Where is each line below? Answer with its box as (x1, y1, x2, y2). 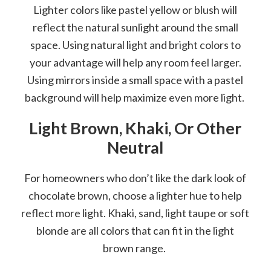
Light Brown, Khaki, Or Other (29, 117, 242, 138)
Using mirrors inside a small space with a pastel (27, 73, 244, 87)
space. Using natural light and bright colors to (30, 38, 241, 51)
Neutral (107, 137, 164, 157)
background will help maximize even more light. (24, 90, 246, 104)
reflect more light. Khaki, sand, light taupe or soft (21, 206, 250, 220)
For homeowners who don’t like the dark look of (24, 171, 247, 184)
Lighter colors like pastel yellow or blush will (33, 2, 238, 16)
